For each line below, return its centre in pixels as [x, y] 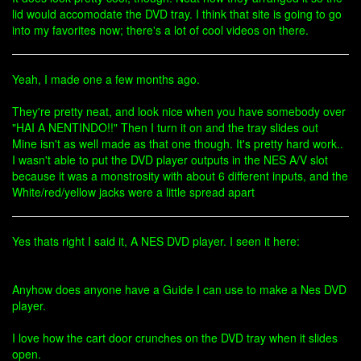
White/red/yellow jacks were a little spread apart [133, 192]
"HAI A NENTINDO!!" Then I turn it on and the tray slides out [165, 127]
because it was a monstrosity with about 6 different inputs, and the [180, 176]
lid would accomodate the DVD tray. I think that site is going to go [177, 14]
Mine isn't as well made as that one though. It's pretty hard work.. [178, 143]
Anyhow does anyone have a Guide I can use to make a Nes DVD [179, 289]
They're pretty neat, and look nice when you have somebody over [179, 111]
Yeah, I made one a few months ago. [106, 79]
